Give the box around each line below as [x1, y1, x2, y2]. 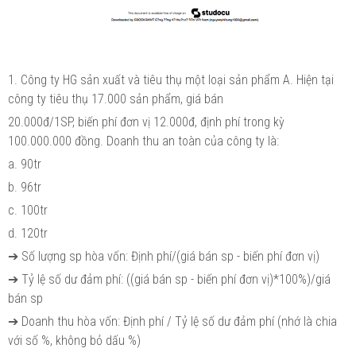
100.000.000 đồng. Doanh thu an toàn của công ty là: [8, 133, 279, 149]
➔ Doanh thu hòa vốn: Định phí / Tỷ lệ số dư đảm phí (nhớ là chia [8, 313, 337, 329]
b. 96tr [8, 179, 114, 195]
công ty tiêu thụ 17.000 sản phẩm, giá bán [8, 91, 226, 106]
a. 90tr [8, 156, 124, 172]
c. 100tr [8, 202, 140, 218]
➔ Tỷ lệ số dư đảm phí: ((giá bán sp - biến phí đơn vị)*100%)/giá [8, 271, 331, 287]
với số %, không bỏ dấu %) [8, 332, 141, 348]
